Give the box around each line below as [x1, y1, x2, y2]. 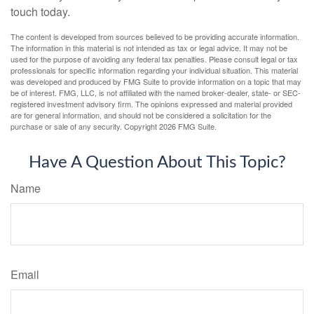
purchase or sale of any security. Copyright [11, 121, 159, 132]
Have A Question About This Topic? [28, 154, 286, 171]
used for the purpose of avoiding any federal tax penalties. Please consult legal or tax [11, 53, 298, 64]
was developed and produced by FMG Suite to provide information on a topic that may [11, 76, 301, 87]
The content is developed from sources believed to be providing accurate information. [11, 31, 299, 42]
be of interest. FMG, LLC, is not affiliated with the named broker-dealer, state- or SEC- [11, 87, 301, 98]
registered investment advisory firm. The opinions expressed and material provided [11, 98, 292, 109]
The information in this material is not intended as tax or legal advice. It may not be [11, 42, 287, 53]
